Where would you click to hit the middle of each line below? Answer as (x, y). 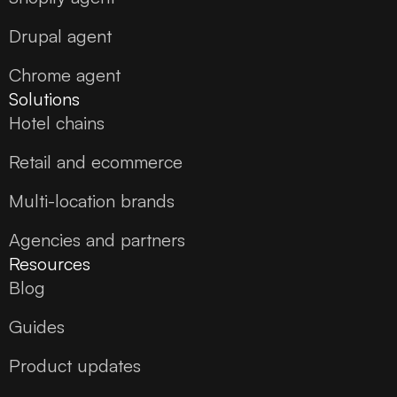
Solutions (44, 99)
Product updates (75, 366)
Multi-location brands (92, 201)
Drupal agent (60, 36)
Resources (50, 264)
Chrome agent (65, 75)
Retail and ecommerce (96, 162)
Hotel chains (57, 123)
